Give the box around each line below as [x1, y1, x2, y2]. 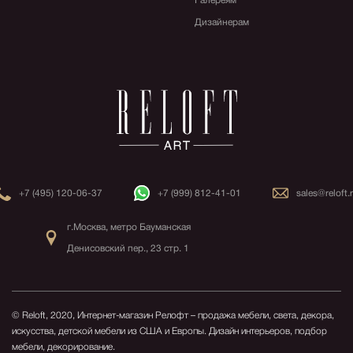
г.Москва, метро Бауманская [67, 221, 191, 233]
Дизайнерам [194, 17, 249, 28]
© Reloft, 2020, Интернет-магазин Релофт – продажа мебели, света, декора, [12, 310, 334, 321]
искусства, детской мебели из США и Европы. [12, 325, 206, 337]
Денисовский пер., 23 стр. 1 [67, 243, 189, 255]
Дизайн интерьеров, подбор [206, 325, 327, 337]
